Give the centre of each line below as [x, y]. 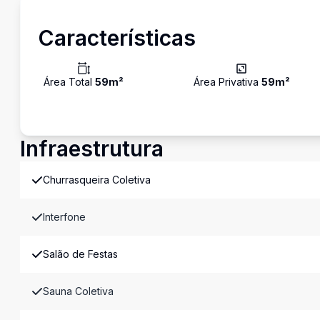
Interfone [64, 217]
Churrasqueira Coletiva [97, 180]
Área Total [69, 82]
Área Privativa [227, 82]
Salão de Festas [80, 254]
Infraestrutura [92, 149]
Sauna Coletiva [78, 291]
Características [117, 38]
